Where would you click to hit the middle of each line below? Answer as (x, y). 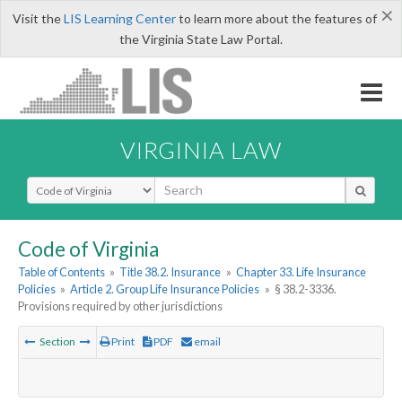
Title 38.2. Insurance (170, 272)
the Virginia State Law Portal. (201, 39)
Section (57, 342)
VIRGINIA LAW (201, 149)
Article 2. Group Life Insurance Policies (165, 289)
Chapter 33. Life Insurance (301, 272)
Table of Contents (61, 272)
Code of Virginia (88, 249)
